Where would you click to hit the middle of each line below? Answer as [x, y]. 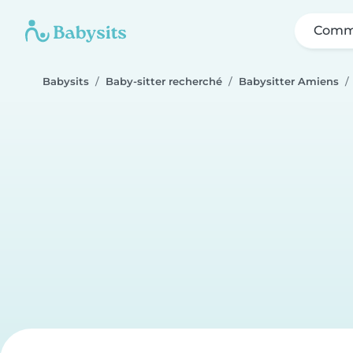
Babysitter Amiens [289, 82]
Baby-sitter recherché [164, 82]
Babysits [66, 82]
